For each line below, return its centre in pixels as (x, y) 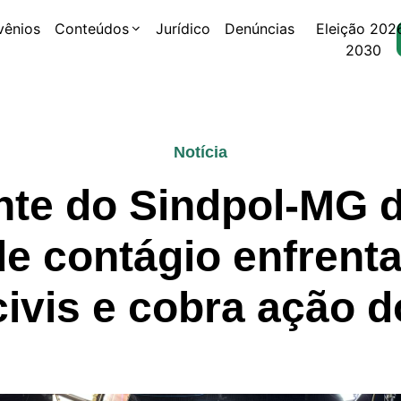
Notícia (200, 152)
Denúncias (260, 29)
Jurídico (183, 29)
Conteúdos (92, 29)
